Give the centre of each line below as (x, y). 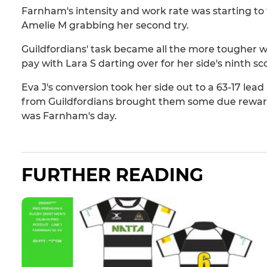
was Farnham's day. (69, 116)
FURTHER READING (112, 175)
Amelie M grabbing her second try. (105, 26)
